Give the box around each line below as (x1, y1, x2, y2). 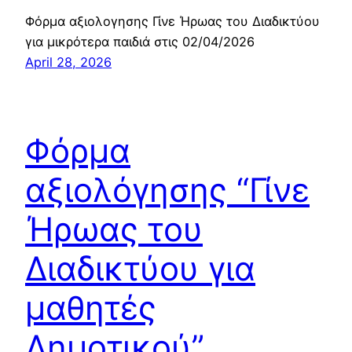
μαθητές (25, 288, 156, 328)
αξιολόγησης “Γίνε (25, 170, 310, 211)
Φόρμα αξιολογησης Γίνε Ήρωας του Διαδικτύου (25, 13, 320, 30)
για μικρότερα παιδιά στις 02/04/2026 (25, 34, 255, 50)
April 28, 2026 (25, 54, 112, 71)
